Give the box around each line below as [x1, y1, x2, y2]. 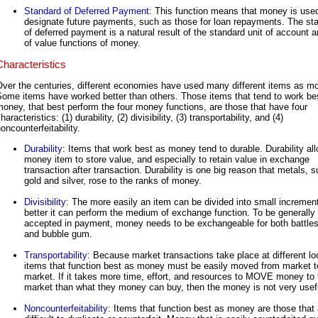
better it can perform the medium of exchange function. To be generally [24, 207, 315, 218]
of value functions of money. [24, 38, 141, 49]
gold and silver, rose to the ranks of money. [24, 175, 202, 186]
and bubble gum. [24, 228, 92, 239]
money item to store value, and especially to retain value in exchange [24, 153, 309, 165]
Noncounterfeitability [24, 302, 108, 314]
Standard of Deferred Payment [24, 6, 149, 17]
